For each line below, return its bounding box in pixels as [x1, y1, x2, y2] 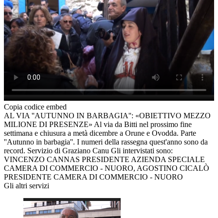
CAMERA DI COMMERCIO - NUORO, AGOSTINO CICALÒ [4, 164, 209, 173]
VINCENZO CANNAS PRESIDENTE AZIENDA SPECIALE [4, 155, 205, 164]
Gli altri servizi [4, 182, 49, 190]
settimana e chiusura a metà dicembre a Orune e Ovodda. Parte [4, 129, 196, 138]
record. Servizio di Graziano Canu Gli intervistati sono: [4, 146, 173, 155]
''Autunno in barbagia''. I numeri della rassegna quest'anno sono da [4, 138, 208, 146]
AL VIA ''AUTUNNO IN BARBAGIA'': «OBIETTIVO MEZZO [4, 111, 211, 120]
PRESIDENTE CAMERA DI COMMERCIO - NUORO [4, 173, 183, 182]
